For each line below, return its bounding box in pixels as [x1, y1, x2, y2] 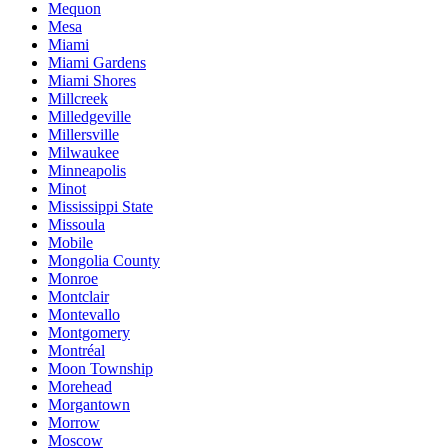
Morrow [48, 414, 100, 431]
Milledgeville [48, 108, 131, 125]
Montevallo [48, 306, 120, 323]
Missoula [48, 216, 105, 233]
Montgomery [48, 324, 130, 341]
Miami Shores [48, 72, 136, 89]
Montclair [48, 288, 109, 305]
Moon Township [48, 360, 153, 377]
